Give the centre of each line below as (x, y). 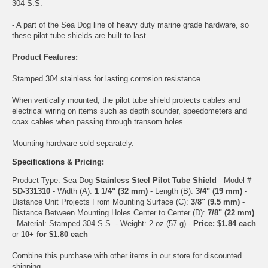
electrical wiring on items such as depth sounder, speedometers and (130, 111)
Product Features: (45, 57)
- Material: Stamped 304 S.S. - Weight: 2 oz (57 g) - (103, 223)
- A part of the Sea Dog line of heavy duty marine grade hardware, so (130, 25)
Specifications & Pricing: (58, 162)
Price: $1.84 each (225, 223)
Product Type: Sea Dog (54, 180)
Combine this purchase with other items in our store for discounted (127, 255)
